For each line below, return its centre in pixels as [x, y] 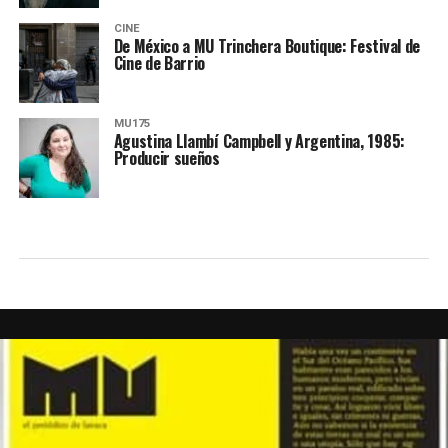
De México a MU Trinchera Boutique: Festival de [266, 45]
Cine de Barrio [159, 62]
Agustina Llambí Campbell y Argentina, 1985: [259, 140]
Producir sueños [166, 157]
